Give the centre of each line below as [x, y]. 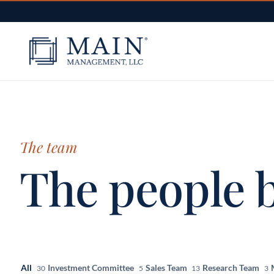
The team [48, 147]
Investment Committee [91, 268]
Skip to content [39, 14]
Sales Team [167, 268]
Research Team [232, 268]
